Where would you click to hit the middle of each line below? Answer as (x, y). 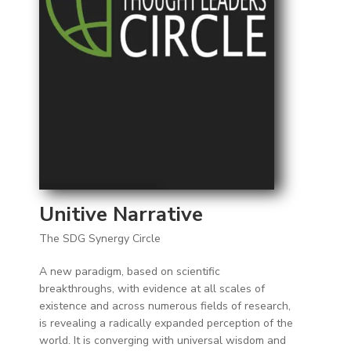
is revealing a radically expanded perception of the (166, 323)
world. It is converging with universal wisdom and (162, 340)
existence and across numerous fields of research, (165, 306)
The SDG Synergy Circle (100, 238)
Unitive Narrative (121, 214)
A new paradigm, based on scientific (129, 271)
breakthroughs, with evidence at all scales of (152, 288)
